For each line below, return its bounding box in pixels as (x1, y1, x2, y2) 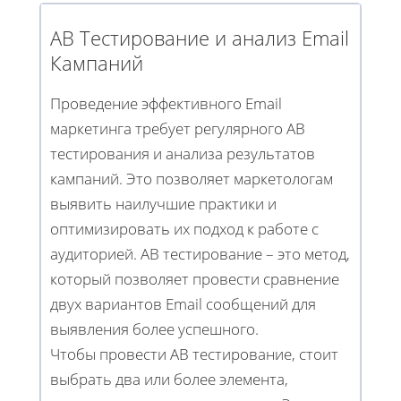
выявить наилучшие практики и (50, 193, 277, 215)
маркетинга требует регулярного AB (50, 118, 305, 140)
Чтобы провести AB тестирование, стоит (50, 344, 338, 365)
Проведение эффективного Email (50, 93, 282, 115)
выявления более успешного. (50, 319, 259, 340)
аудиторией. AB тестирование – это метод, (50, 243, 350, 265)
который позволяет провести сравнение (50, 269, 339, 290)
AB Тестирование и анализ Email (50, 24, 349, 52)
